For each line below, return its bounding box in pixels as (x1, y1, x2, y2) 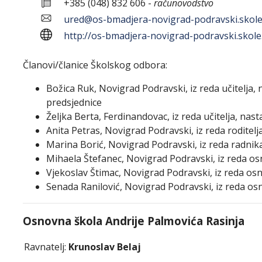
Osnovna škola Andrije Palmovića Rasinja (23, 213, 244, 228)
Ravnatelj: (24, 240, 66, 253)
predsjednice (46, 96, 102, 109)
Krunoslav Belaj (66, 240, 141, 253)
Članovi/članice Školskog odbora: (23, 58, 167, 71)
